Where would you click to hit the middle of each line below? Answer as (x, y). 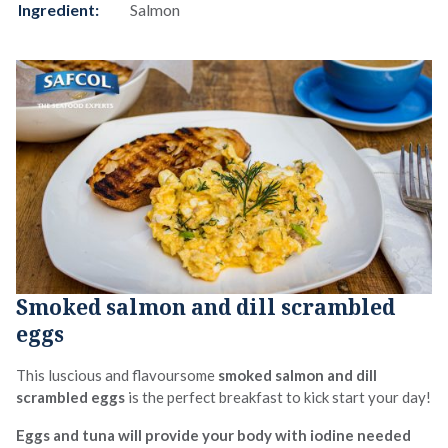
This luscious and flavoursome (117, 374)
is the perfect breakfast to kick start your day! (278, 396)
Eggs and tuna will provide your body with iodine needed (213, 434)
